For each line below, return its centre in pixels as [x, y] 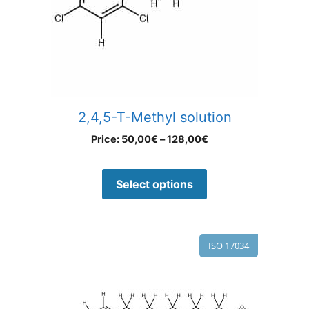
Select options [154, 185]
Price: [106, 140]
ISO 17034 [229, 246]
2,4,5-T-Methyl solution [154, 118]
